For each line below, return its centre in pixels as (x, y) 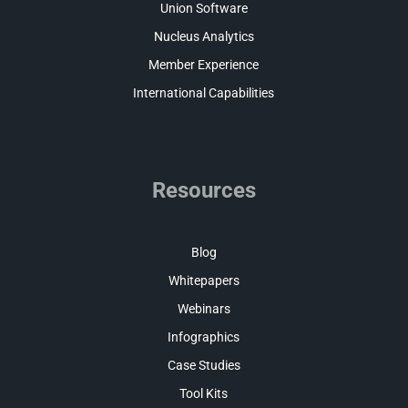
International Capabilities (204, 93)
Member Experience (204, 65)
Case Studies (204, 365)
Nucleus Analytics (204, 36)
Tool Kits (204, 393)
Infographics (204, 337)
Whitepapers (204, 280)
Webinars (204, 308)
